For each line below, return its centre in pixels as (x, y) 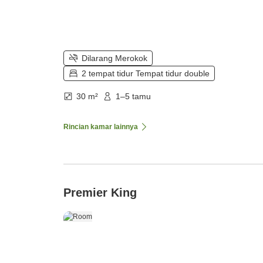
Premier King (100, 193)
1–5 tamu (133, 97)
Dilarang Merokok (114, 58)
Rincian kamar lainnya (101, 127)
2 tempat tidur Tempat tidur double (146, 74)
